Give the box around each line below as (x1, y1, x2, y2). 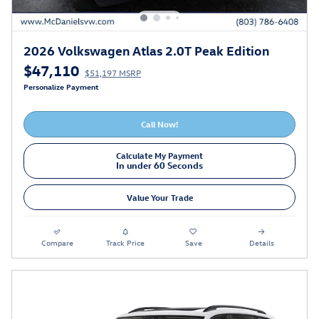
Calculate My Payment (116, 150, 203, 162)
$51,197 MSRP (85, 67, 141, 79)
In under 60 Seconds (116, 159, 203, 172)
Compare (41, 237, 74, 249)
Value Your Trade (126, 191, 193, 203)
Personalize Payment (23, 81, 99, 93)
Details (249, 237, 274, 249)
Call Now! (141, 118, 178, 130)
